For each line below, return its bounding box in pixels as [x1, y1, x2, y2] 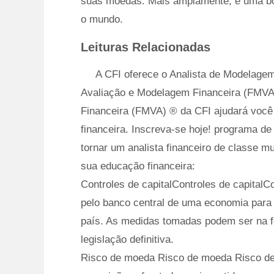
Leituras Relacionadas [81, 40, 210, 54]
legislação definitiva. [81, 234, 174, 245]
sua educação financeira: [81, 160, 195, 172]
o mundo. [81, 13, 123, 25]
